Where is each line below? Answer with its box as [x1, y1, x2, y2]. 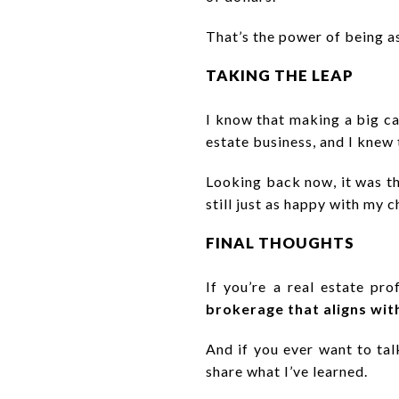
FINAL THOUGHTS [206, 232, 354, 252]
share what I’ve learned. [206, 362, 368, 379]
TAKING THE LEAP [206, 65, 354, 85]
